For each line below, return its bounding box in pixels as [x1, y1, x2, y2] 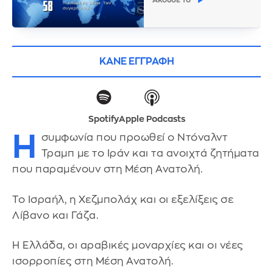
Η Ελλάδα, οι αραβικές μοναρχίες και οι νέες [12, 240, 243, 251]
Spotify [88, 115, 119, 124]
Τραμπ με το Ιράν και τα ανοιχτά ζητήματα [41, 148, 260, 159]
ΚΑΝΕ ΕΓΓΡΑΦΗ [99, 57, 174, 67]
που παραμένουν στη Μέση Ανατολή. [12, 164, 202, 175]
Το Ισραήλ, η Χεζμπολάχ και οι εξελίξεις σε [12, 194, 233, 205]
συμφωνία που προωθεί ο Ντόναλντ [41, 132, 227, 143]
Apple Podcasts [118, 115, 185, 124]
